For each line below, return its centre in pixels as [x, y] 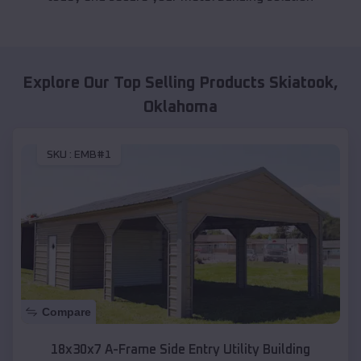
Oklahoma [180, 108]
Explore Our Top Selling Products [146, 83]
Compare [66, 311]
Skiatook [301, 83]
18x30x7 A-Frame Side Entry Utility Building [180, 349]
